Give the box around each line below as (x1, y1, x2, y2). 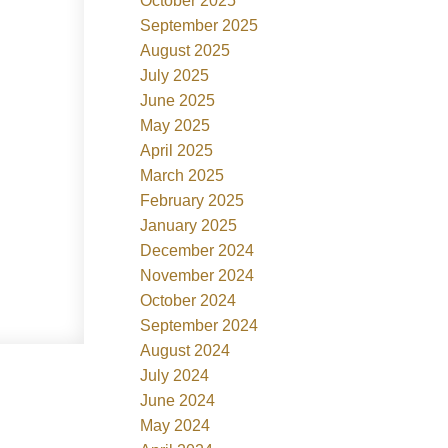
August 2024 (140, 341, 231, 359)
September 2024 (140, 316, 259, 334)
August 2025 (140, 41, 231, 59)
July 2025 (140, 66, 210, 84)
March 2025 (140, 166, 225, 184)
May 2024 (140, 416, 211, 434)
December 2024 (140, 241, 255, 259)
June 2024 (140, 391, 216, 409)
